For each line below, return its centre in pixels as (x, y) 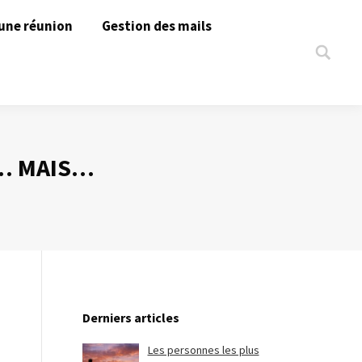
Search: (333, 56)
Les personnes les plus (203, 350)
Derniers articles (131, 318)
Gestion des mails (156, 26)
